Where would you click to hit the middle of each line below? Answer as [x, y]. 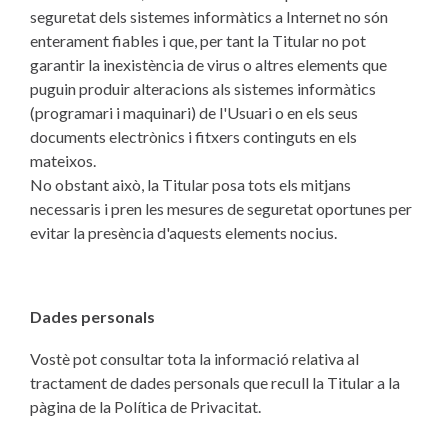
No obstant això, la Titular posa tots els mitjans [190, 184]
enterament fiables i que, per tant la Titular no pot [198, 40]
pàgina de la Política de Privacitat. [145, 406]
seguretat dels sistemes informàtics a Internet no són [209, 16]
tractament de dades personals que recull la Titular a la [215, 382]
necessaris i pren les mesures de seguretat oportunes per [221, 208]
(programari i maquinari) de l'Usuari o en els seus [194, 112]
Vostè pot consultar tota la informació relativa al [194, 358]
